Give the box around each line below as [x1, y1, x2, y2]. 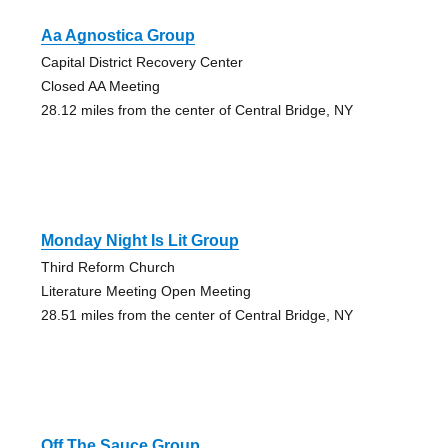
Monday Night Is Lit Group [40, 232, 239, 250]
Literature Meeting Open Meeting [40, 283, 251, 300]
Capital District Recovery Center [40, 54, 243, 71]
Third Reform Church [40, 259, 175, 276]
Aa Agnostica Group [40, 27, 195, 45]
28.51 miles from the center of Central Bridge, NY [40, 307, 353, 324]
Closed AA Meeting [40, 78, 160, 95]
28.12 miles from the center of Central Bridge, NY [40, 102, 353, 119]
